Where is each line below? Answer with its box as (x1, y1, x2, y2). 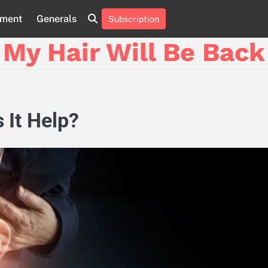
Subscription (108, 14, 159, 24)
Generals (36, 13, 77, 25)
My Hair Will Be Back (3, 37, 265, 67)
